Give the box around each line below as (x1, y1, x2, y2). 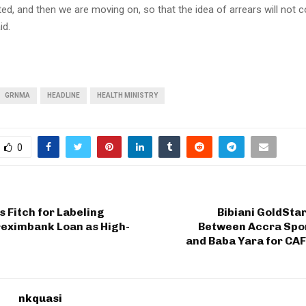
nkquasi (18, 291, 62, 305)
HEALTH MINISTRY (97, 91, 158, 99)
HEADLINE (47, 91, 80, 99)
